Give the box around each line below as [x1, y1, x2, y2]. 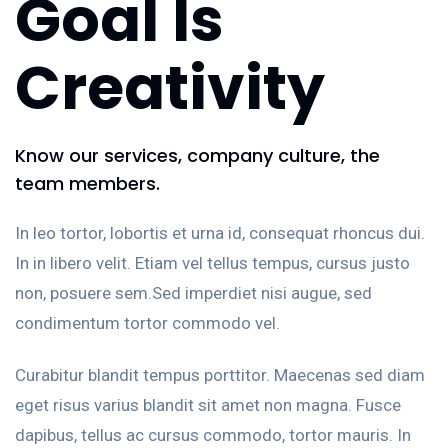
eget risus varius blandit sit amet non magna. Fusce [15, 395, 401, 415]
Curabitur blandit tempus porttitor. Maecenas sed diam [15, 365, 425, 385]
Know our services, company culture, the [15, 143, 380, 168]
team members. [15, 171, 160, 196]
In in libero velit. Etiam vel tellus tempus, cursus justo [15, 253, 410, 273]
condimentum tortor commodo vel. [15, 313, 280, 333]
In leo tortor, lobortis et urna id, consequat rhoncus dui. [15, 223, 425, 243]
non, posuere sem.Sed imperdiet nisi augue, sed [15, 283, 372, 303]
